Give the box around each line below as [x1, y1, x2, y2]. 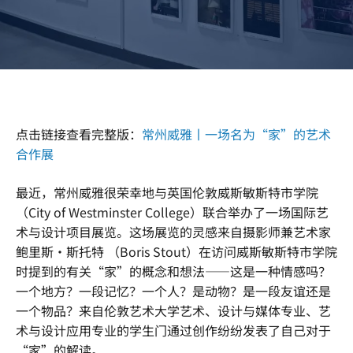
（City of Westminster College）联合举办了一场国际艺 [16, 203, 329, 221]
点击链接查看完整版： [16, 124, 142, 143]
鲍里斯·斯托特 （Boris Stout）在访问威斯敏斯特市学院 [16, 242, 337, 261]
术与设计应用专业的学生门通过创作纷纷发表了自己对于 [16, 321, 331, 340]
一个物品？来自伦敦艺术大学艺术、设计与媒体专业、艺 [16, 301, 331, 320]
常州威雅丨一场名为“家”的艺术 [142, 124, 331, 143]
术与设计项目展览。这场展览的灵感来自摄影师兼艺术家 [16, 222, 331, 241]
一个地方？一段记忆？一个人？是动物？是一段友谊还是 [16, 281, 331, 300]
